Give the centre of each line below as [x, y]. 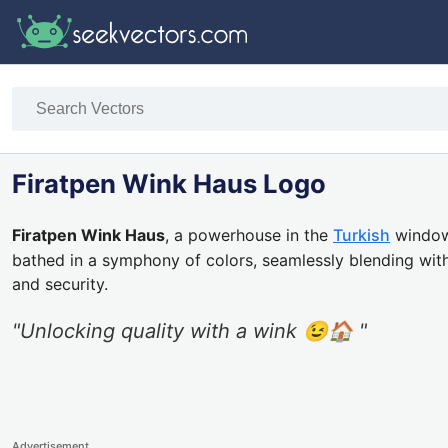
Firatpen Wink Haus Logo [169, 184]
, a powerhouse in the [249, 235]
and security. [60, 284]
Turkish [361, 235]
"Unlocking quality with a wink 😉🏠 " [189, 331]
